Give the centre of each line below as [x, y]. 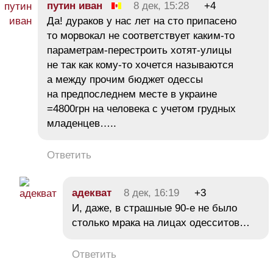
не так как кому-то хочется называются [140, 65]
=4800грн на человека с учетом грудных [141, 108]
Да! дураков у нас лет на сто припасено [142, 21]
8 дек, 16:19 [151, 193]
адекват [92, 193]
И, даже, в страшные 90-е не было [154, 208]
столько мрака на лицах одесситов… [161, 222]
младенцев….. [82, 123]
